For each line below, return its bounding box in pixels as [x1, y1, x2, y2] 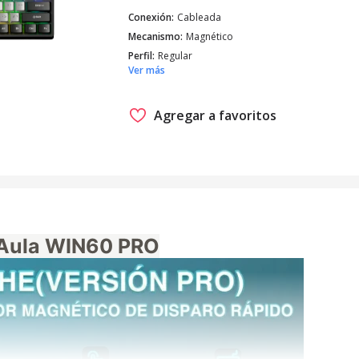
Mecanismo [128, 30, 181, 43]
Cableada [177, 10, 222, 24]
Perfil [128, 49, 153, 63]
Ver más [128, 63, 166, 77]
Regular [158, 49, 193, 63]
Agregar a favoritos [154, 107, 277, 124]
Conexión [128, 10, 172, 24]
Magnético [186, 30, 234, 43]
